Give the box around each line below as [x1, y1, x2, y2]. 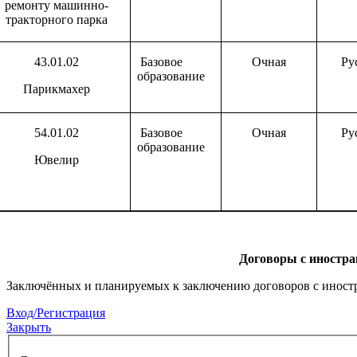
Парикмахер [22, 82, 90, 96]
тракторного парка [5, 13, 108, 27]
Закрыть [6, 320, 51, 335]
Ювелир [33, 153, 79, 167]
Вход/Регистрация [6, 306, 105, 320]
